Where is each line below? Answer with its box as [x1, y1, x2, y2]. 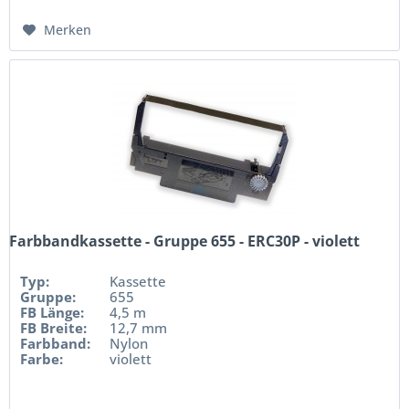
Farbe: [20, 350, 64, 369]
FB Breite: [20, 319, 88, 338]
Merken [44, 21, 92, 39]
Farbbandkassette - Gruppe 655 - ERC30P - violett [9, 231, 361, 252]
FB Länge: [20, 303, 85, 322]
